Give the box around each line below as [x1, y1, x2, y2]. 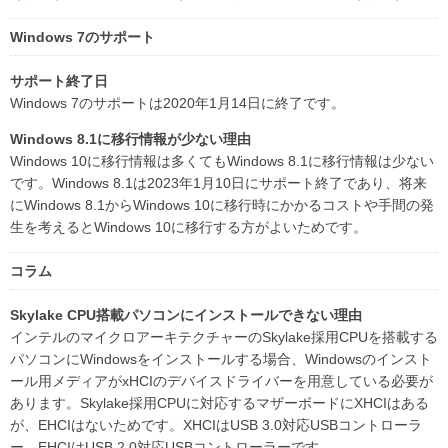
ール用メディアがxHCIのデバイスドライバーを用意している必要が [10, 372, 433, 389]
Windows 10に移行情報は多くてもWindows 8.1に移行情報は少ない [10, 152, 434, 169]
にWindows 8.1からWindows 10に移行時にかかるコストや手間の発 [10, 196, 434, 213]
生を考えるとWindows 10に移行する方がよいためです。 [10, 218, 367, 235]
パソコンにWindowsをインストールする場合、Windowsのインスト [10, 350, 432, 367]
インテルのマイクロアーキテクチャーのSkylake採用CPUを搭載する [10, 328, 438, 345]
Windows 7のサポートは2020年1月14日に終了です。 [10, 94, 345, 111]
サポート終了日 [10, 72, 108, 89]
